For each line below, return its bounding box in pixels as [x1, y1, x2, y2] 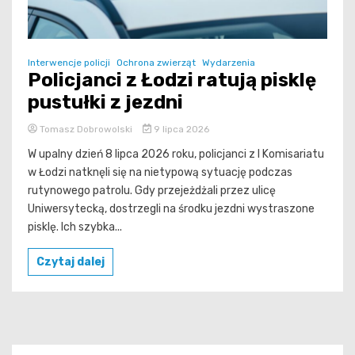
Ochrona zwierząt [116, 56, 196, 68]
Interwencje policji [28, 56, 110, 68]
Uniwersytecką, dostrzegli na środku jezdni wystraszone [28, 201, 315, 216]
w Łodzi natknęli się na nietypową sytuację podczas [28, 165, 292, 179]
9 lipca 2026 [151, 123, 209, 135]
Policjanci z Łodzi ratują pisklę [28, 68, 316, 91]
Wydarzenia [202, 56, 255, 68]
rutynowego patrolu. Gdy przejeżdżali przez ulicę [28, 183, 276, 197]
